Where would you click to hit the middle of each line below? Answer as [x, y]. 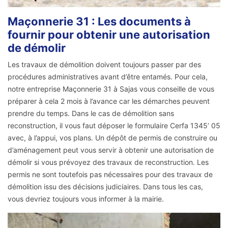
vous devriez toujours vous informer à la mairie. [86, 199]
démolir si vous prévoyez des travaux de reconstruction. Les [108, 162]
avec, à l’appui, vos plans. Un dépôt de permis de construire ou [112, 138]
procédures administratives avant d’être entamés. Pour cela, [108, 77]
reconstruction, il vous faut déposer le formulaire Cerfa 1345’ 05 [114, 126]
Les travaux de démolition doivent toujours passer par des [104, 65]
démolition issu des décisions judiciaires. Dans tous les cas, [105, 187]
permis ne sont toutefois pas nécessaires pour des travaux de [110, 175]
